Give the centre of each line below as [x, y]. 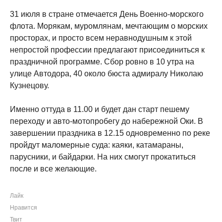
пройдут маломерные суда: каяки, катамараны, [97, 145]
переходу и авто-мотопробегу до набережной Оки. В [107, 121]
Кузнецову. [29, 85]
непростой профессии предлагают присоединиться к [107, 50]
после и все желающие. [53, 169]
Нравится [24, 208]
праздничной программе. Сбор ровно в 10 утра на [102, 62]
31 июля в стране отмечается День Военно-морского [107, 14]
